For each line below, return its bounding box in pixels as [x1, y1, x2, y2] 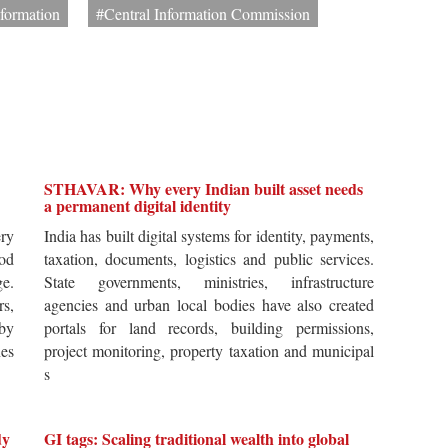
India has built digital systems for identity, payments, [44, 225, 374, 247]
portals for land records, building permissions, [44, 317, 374, 339]
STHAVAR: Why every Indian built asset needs [44, 177, 363, 201]
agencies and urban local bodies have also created [44, 294, 374, 316]
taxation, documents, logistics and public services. [44, 248, 374, 270]
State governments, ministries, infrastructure [44, 271, 374, 293]
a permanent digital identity [44, 194, 231, 218]
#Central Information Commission [96, 3, 310, 25]
